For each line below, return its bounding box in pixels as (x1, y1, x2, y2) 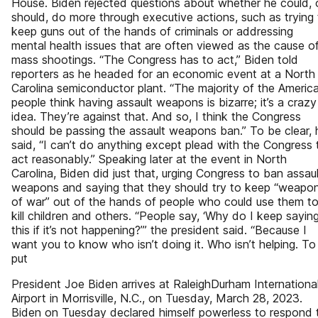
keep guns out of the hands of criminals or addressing (11, 24, 293, 38)
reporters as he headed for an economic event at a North (11, 67, 315, 81)
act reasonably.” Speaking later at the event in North (11, 152, 287, 166)
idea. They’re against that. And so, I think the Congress (11, 109, 301, 124)
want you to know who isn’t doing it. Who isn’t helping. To (11, 237, 316, 251)
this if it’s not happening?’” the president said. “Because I (11, 223, 307, 237)
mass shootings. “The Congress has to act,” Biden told (11, 53, 298, 67)
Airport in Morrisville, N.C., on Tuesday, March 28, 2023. (11, 291, 302, 305)
